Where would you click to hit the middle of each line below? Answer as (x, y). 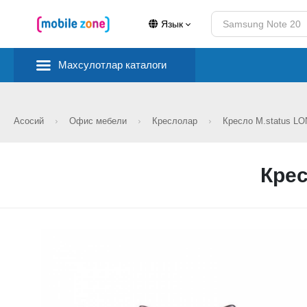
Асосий (30, 121)
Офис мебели (99, 121)
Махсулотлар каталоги (112, 65)
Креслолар (176, 121)
